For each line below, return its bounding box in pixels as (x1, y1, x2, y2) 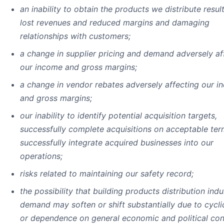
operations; (20, 151, 62, 161)
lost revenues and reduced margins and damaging (20, 17, 209, 28)
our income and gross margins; (20, 62, 137, 72)
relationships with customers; (20, 31, 130, 41)
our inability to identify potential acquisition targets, (20, 110, 217, 121)
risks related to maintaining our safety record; (20, 168, 193, 179)
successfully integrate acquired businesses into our (20, 137, 213, 148)
